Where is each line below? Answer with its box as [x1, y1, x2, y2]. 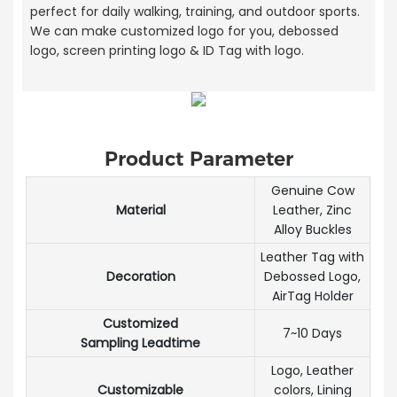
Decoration [105, 267, 175, 285]
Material [115, 200, 166, 219]
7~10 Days [283, 323, 343, 342]
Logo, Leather [271, 361, 354, 379]
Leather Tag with [261, 247, 365, 266]
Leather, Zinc [273, 200, 353, 219]
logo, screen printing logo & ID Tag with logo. [29, 41, 304, 59]
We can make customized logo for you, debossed [29, 21, 339, 40]
